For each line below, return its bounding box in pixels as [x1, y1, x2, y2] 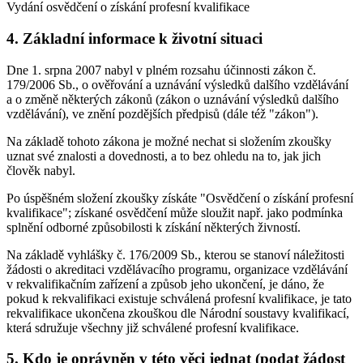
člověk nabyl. [6, 163, 75, 177]
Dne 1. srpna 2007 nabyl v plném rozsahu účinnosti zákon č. [6, 62, 316, 77]
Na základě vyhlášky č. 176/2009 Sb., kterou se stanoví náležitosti [6, 247, 344, 262]
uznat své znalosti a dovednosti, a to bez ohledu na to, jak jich [6, 148, 321, 163]
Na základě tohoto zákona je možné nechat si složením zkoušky [6, 134, 331, 148]
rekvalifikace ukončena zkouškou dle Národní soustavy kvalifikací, [6, 305, 349, 320]
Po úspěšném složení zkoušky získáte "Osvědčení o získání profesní [6, 190, 353, 205]
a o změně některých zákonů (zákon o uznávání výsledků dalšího [6, 92, 339, 106]
